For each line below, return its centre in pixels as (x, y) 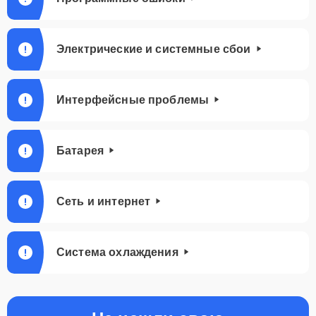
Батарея (80, 151)
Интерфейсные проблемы (133, 100)
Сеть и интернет (104, 201)
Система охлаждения (117, 252)
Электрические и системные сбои (154, 49)
